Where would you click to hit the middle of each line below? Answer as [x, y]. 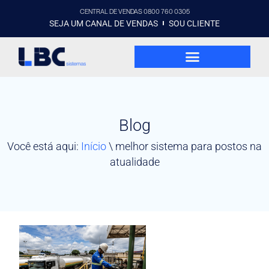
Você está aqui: [44, 147]
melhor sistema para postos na [189, 147]
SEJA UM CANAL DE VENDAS [103, 23]
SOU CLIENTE [195, 23]
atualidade [134, 162]
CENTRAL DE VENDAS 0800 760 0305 [134, 11]
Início [94, 147]
